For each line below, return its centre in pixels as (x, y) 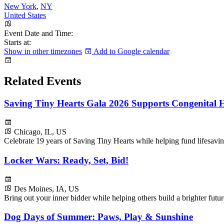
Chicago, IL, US (40, 132)
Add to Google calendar (131, 51)
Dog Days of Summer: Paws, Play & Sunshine (98, 217)
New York (20, 6)
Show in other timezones (43, 51)
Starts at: (17, 42)
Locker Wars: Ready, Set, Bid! (66, 160)
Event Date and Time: (38, 33)
